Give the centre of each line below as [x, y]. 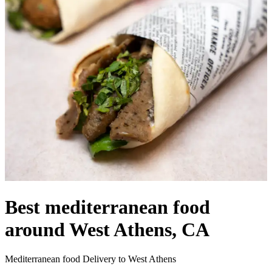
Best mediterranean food [107, 207]
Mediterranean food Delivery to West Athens [90, 259]
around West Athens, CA [107, 230]
